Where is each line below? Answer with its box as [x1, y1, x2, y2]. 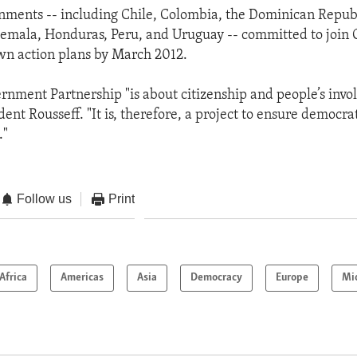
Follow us [17, 191, 73, 206]
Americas [61, 272, 104, 284]
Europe [276, 272, 309, 284]
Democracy [190, 272, 243, 284]
